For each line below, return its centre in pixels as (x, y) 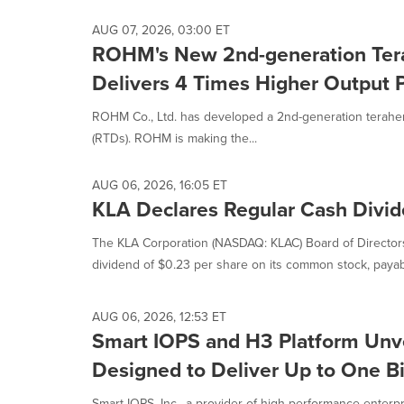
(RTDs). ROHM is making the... (174, 138)
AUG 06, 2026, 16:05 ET (160, 185)
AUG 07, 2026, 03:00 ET (161, 30)
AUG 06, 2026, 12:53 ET (159, 317)
